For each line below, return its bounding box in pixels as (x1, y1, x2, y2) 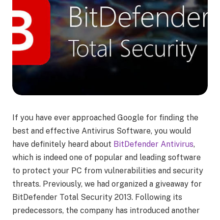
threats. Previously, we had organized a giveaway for (12, 179, 202, 189)
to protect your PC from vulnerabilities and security (12, 166, 203, 176)
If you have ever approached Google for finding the (12, 113, 198, 123)
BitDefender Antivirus (113, 139, 193, 149)
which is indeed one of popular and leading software (12, 153, 201, 163)
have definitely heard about (12, 139, 113, 149)
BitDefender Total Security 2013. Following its (12, 192, 182, 202)
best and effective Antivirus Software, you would (12, 126, 191, 136)
